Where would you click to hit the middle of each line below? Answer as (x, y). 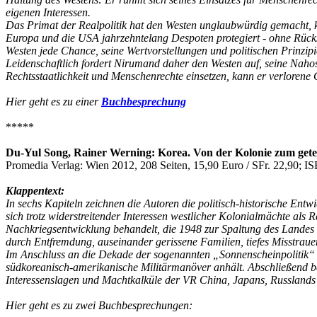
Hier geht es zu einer (53, 101)
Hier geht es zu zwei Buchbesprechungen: (99, 305)
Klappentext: (35, 190)
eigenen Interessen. (48, 12)
